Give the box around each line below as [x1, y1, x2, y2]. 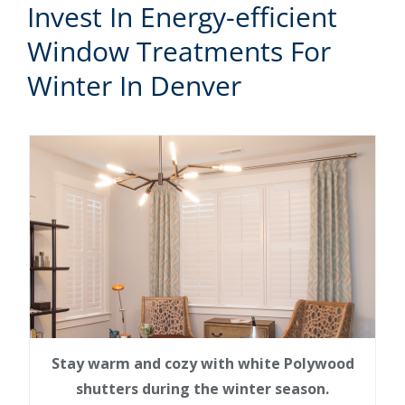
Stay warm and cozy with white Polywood [51, 353, 354, 373]
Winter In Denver [27, 67, 241, 105]
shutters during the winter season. [76, 378, 329, 399]
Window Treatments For [27, 33, 331, 71]
